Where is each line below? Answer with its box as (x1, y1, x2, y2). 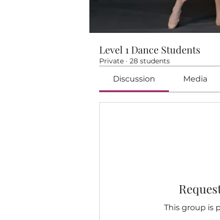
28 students (130, 56, 170, 66)
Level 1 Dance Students (99, 43, 200, 56)
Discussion (113, 74, 156, 84)
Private (99, 56, 124, 66)
